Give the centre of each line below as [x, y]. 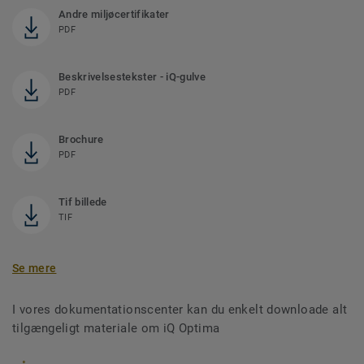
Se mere [35, 269]
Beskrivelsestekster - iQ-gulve [132, 77]
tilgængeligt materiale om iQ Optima [116, 329]
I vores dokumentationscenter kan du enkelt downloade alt [180, 310]
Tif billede [83, 202]
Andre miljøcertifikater [114, 15]
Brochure [81, 140]
